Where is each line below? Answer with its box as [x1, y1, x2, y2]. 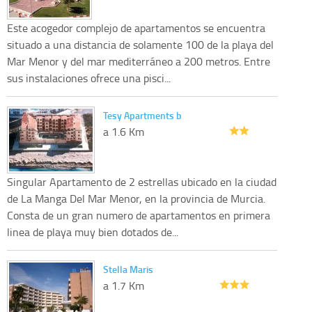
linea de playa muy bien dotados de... [7, 224, 178, 240]
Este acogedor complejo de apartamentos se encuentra [7, 19, 265, 36]
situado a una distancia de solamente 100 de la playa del [7, 36, 274, 52]
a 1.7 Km [103, 277, 144, 293]
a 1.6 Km [103, 123, 144, 139]
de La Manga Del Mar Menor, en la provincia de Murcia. [7, 190, 265, 206]
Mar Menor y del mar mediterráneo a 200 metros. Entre [7, 53, 270, 69]
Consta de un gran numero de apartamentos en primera [7, 207, 270, 223]
